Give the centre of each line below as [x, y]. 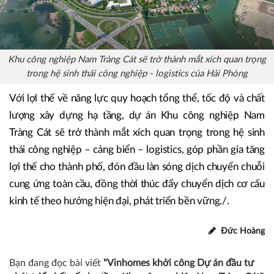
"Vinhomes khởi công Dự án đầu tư [179, 263]
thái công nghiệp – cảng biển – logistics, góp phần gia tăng [137, 150]
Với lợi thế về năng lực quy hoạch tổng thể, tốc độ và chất [137, 98]
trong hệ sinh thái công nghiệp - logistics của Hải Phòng [137, 74]
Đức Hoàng [242, 231]
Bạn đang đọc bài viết [56, 263]
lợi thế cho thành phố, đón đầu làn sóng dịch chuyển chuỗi [137, 167]
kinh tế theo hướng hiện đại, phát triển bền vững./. [119, 201]
